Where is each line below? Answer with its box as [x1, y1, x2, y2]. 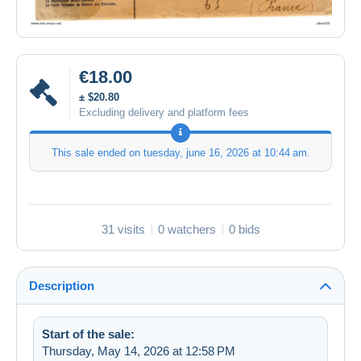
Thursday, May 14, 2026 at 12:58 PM [42, 343, 235, 358]
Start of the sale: [42, 326, 135, 341]
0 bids [228, 222, 260, 236]
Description [29, 278, 94, 293]
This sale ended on [51, 146, 143, 159]
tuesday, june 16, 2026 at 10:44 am [143, 146, 307, 159]
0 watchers [157, 222, 216, 236]
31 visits [101, 222, 145, 236]
